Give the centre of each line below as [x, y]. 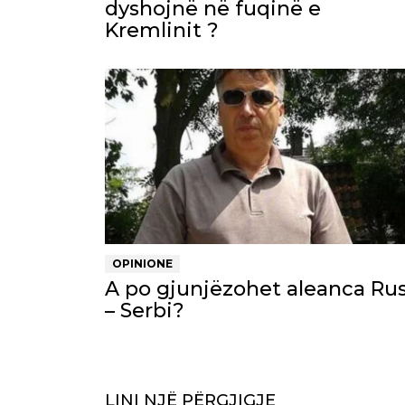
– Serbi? [145, 310]
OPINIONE [142, 263]
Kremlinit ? [162, 30]
